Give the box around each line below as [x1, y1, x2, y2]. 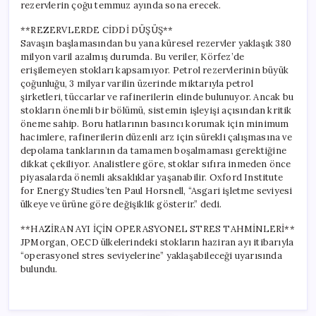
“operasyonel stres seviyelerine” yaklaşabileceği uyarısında [20, 249, 282, 262]
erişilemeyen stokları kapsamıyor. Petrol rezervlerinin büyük [20, 63, 289, 76]
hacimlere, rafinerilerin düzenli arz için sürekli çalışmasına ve [20, 130, 292, 143]
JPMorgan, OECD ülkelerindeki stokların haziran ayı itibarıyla [20, 236, 294, 248]
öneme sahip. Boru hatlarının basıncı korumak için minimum [20, 117, 289, 130]
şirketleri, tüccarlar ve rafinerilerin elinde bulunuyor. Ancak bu [20, 90, 294, 103]
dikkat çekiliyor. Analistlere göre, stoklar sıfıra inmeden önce [20, 157, 291, 170]
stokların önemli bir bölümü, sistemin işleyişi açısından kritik [20, 104, 292, 116]
